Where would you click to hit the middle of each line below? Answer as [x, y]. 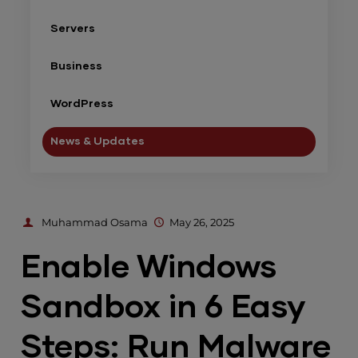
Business [77, 66]
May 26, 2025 [201, 222]
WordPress [82, 104]
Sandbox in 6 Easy [163, 308]
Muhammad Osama [95, 222]
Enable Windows [149, 268]
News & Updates [98, 141]
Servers [73, 29]
